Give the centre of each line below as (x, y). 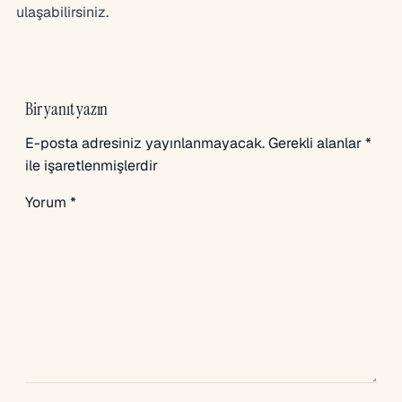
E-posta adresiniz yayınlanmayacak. (145, 143)
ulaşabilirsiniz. (62, 12)
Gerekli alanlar (317, 143)
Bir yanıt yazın (67, 109)
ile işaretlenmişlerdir (92, 165)
